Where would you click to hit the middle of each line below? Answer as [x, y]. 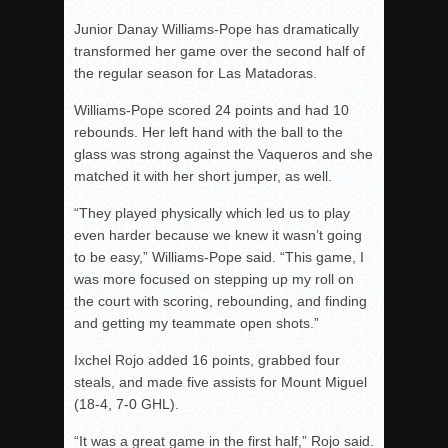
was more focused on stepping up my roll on [214, 279]
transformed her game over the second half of [219, 51]
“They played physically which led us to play [212, 213]
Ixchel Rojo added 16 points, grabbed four [207, 360]
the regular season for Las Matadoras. [195, 73]
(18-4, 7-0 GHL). [126, 404]
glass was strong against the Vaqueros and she [223, 154]
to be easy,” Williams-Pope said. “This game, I [219, 257]
